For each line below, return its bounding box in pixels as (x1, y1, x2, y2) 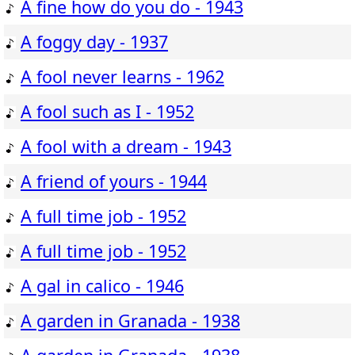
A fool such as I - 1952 (21, 100, 194, 124)
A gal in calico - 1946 (21, 274, 184, 298)
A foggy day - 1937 (21, 30, 168, 54)
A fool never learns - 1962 (21, 65, 224, 89)
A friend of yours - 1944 (21, 170, 207, 193)
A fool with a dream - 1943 (21, 135, 231, 158)
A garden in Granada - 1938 (21, 309, 240, 333)
